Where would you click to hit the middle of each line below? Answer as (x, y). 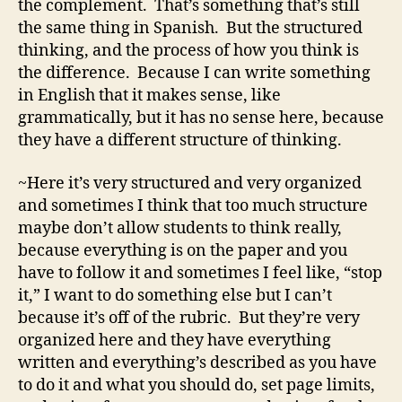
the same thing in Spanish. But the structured (190, 29)
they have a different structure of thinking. (180, 141)
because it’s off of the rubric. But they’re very (189, 318)
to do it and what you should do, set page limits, (197, 385)
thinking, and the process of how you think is (188, 51)
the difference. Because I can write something (194, 74)
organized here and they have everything (175, 340)
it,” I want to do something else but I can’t (175, 295)
